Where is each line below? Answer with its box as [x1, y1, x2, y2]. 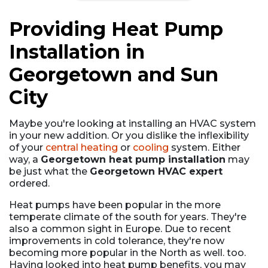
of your [9, 141, 45, 153]
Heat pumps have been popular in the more [9, 199, 221, 211]
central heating [45, 141, 118, 153]
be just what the [9, 165, 90, 177]
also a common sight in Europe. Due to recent [9, 223, 231, 234]
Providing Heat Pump [9, 17, 223, 41]
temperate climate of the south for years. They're [9, 211, 246, 223]
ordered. [9, 177, 50, 189]
